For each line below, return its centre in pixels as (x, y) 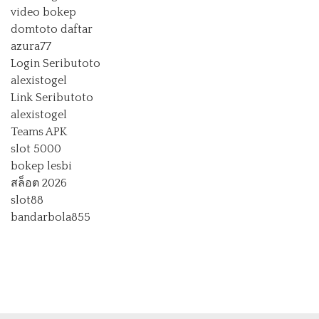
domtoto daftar (52, 29)
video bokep (43, 12)
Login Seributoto (56, 63)
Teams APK (39, 132)
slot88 (27, 200)
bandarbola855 (51, 217)
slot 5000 (36, 149)
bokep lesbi (41, 166)
